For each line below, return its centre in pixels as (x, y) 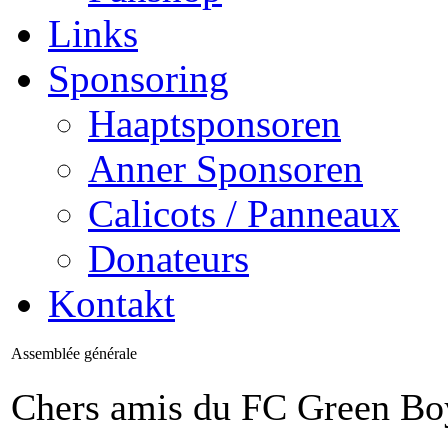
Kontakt (111, 303)
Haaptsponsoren (214, 123)
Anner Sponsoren (225, 168)
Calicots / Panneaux (244, 213)
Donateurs (168, 258)
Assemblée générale (74, 353)
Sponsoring (138, 78)
